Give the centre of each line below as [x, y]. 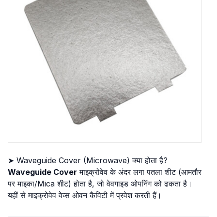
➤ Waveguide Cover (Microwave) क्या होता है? [88, 160]
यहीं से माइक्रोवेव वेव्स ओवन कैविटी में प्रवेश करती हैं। [85, 195]
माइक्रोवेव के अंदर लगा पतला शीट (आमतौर [139, 172]
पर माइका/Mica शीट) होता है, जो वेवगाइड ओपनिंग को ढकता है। [100, 184]
